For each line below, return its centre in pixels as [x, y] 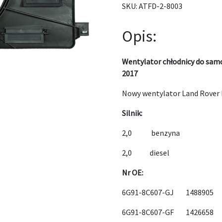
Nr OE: [133, 172]
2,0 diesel [146, 153]
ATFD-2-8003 [161, 6]
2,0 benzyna [151, 133]
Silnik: [132, 113]
